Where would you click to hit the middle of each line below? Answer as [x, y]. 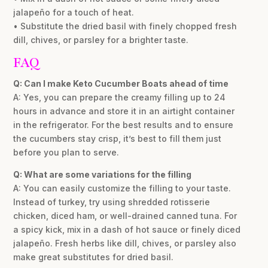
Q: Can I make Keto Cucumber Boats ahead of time [121, 84]
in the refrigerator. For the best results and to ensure [124, 125]
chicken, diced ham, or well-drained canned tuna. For [125, 216]
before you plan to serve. [66, 153]
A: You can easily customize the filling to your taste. [122, 188]
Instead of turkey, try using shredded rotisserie [112, 202]
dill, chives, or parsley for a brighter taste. [101, 40]
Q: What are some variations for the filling [103, 175]
